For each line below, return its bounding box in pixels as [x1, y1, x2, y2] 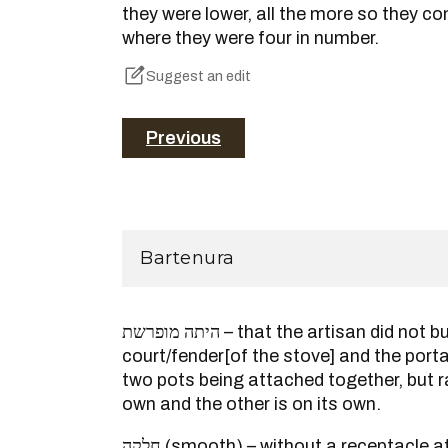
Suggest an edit [146, 68, 251, 85]
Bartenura [140, 247, 235, 270]
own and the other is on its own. [122, 394, 381, 415]
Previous [146, 128, 221, 149]
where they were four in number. [122, 28, 379, 48]
